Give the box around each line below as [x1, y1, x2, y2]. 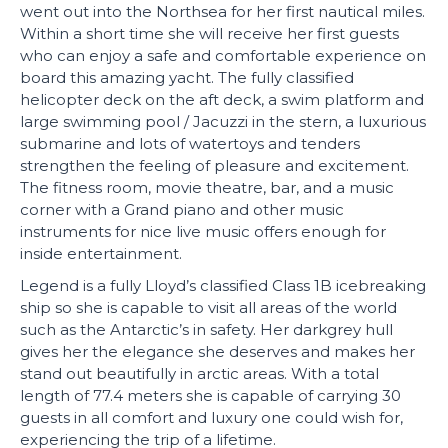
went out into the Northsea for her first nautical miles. [20, 2, 425, 21]
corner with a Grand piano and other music [20, 200, 344, 219]
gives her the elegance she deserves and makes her [20, 342, 415, 361]
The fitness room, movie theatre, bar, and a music [20, 178, 394, 197]
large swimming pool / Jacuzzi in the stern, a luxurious [20, 112, 426, 131]
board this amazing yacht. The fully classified [20, 68, 354, 87]
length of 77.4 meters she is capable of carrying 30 [20, 386, 401, 405]
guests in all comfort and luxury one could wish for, [20, 408, 403, 427]
